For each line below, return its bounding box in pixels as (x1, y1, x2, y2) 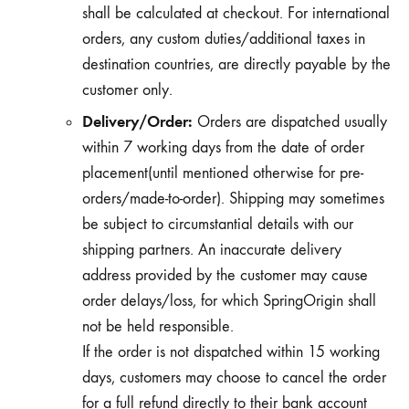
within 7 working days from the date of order (82, 138, 364, 157)
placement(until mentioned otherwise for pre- (82, 163, 363, 183)
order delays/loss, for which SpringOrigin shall (82, 291, 376, 310)
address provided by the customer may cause (82, 266, 368, 285)
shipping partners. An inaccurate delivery (82, 240, 341, 259)
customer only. (82, 80, 173, 100)
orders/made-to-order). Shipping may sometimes (82, 189, 384, 208)
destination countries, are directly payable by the (82, 55, 391, 74)
